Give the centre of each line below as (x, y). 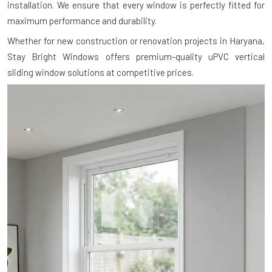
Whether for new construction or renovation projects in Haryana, (136, 41)
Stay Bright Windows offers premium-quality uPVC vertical (136, 57)
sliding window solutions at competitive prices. (100, 73)
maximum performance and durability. (82, 21)
